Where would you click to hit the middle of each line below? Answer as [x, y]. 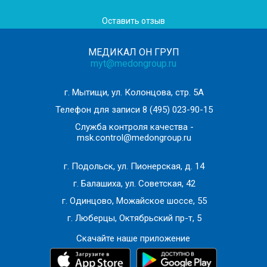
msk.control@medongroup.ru [134, 137]
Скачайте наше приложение [133, 238]
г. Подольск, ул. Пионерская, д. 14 [134, 166]
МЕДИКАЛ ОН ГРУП [133, 52]
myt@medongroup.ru [133, 63]
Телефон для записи [99, 109]
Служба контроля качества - [134, 127]
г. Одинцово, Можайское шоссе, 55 [134, 201]
